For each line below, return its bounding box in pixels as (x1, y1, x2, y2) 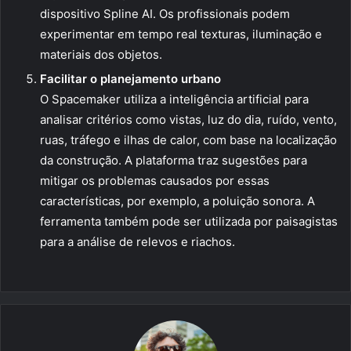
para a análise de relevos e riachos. (40, 234, 235, 250)
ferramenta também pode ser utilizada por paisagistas (40, 214, 338, 230)
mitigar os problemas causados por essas (40, 173, 270, 189)
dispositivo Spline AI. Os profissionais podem (40, 6, 290, 22)
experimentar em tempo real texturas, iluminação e (40, 27, 322, 42)
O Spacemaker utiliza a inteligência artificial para (40, 92, 309, 107)
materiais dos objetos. (40, 47, 162, 63)
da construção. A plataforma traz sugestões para (40, 153, 307, 168)
